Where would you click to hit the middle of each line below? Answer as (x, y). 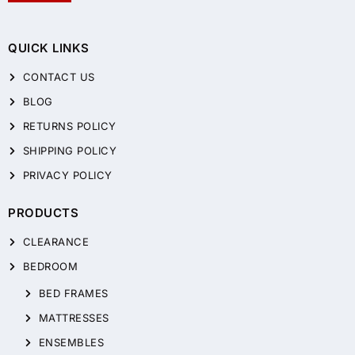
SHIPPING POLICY (70, 151)
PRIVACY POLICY (67, 176)
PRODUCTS (43, 213)
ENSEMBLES (71, 343)
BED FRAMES (73, 294)
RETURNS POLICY (69, 126)
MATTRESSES (74, 318)
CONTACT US (59, 77)
